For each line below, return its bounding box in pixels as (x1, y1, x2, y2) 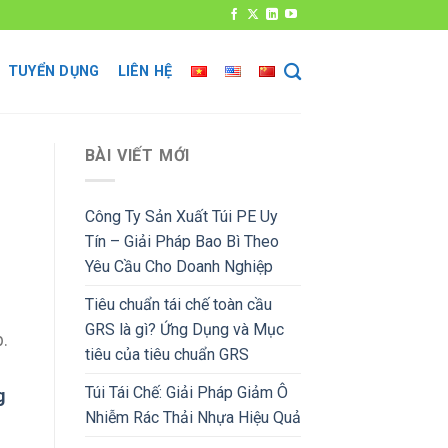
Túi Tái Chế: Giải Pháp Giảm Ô (84, 382, 288, 402)
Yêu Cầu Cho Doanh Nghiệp (84, 256, 273, 276)
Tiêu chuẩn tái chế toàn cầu (84, 294, 272, 314)
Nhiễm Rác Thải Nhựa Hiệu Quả (84, 407, 301, 427)
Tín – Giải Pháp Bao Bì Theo (84, 231, 279, 251)
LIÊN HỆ (117, 62, 173, 80)
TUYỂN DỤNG (7, 62, 100, 80)
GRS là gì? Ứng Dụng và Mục (84, 319, 284, 339)
